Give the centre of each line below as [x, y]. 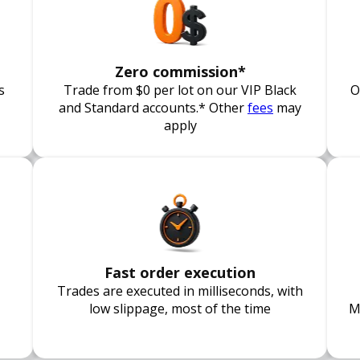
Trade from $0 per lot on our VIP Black [180, 90]
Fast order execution [180, 272]
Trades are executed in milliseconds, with [180, 291]
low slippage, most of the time [180, 309]
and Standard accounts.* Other [153, 108]
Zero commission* [180, 72]
